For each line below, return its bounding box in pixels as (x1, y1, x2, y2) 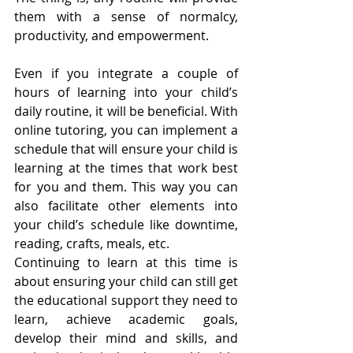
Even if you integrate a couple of (14, 64, 238, 82)
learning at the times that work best (14, 158, 238, 176)
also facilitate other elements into (14, 196, 238, 214)
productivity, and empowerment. (14, 26, 212, 44)
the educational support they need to (14, 291, 238, 309)
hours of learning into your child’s (14, 83, 238, 101)
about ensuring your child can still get (14, 272, 238, 290)
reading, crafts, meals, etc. (14, 234, 169, 252)
